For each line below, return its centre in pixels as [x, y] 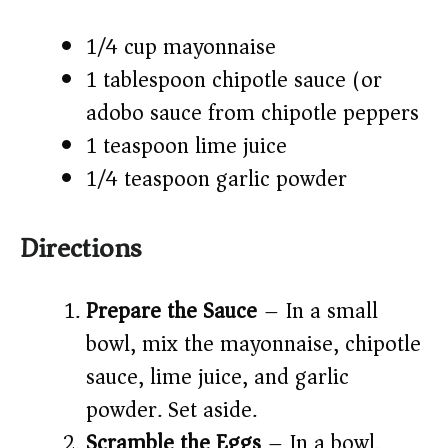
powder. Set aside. [171, 410]
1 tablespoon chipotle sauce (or [234, 80]
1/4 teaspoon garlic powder [216, 179]
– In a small [317, 311]
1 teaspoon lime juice [186, 146]
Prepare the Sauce [171, 311]
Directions [80, 249]
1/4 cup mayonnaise [181, 47]
